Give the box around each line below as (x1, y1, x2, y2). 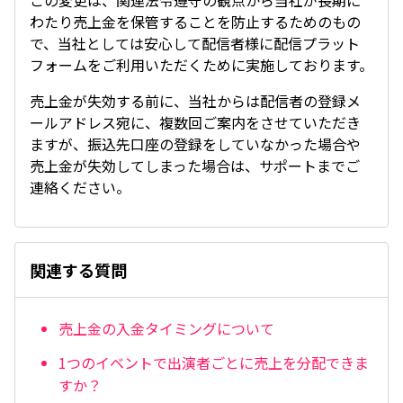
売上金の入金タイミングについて (58, 318, 274, 340)
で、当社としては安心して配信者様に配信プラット (30, 32, 360, 54)
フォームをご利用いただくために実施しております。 (30, 54, 373, 76)
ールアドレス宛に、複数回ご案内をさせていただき (30, 112, 361, 133)
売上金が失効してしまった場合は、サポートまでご (30, 155, 360, 176)
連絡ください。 (30, 176, 130, 198)
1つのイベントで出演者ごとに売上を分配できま (58, 352, 369, 374)
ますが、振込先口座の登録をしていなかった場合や (30, 133, 361, 155)
